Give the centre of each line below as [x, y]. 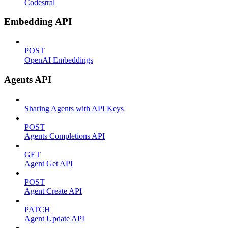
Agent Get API [49, 163]
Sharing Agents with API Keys [74, 108]
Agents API [28, 79]
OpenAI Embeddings [59, 60]
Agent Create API [53, 191]
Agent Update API [54, 218]
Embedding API [38, 22]
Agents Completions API [65, 136]
